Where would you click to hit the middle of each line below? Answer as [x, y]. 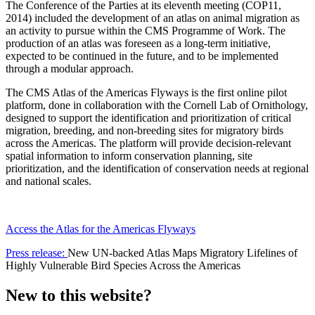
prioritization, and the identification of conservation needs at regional [157, 168]
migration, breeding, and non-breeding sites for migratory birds [144, 130]
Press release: [37, 252]
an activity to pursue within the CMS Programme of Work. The [146, 30]
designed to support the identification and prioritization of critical [148, 117]
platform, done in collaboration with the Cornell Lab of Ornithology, [157, 105]
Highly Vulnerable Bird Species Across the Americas [123, 265]
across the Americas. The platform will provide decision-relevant [148, 143]
